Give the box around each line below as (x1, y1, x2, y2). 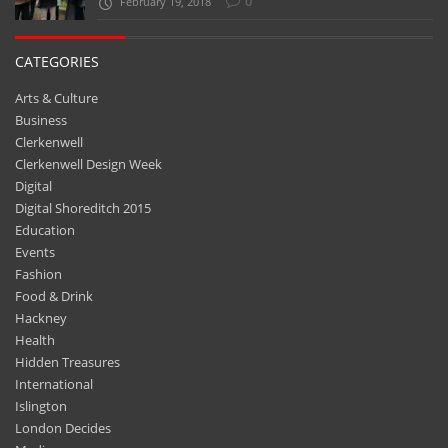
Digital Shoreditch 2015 (15, 198, 151, 217)
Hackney (15, 308, 67, 327)
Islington (15, 396, 67, 415)
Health (15, 330, 55, 349)
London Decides (15, 418, 111, 437)
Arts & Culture (15, 88, 98, 107)
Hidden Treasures (15, 352, 120, 371)
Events (15, 242, 55, 261)
